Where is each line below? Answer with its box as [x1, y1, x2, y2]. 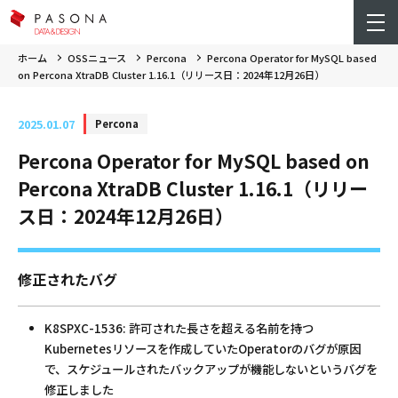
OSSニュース [68, 51, 126, 65]
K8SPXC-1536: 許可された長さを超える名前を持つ [44, 319, 314, 337]
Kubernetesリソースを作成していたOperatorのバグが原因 [44, 339, 361, 357]
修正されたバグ [18, 267, 117, 290]
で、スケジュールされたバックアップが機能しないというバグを [44, 360, 378, 378]
